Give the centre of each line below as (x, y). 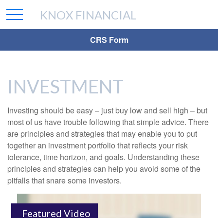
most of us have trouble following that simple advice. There (108, 122)
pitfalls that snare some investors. (64, 180)
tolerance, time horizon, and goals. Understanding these (103, 157)
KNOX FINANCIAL (89, 15)
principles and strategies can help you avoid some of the (104, 169)
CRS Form (109, 40)
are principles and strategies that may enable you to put (102, 134)
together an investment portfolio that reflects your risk (98, 145)
